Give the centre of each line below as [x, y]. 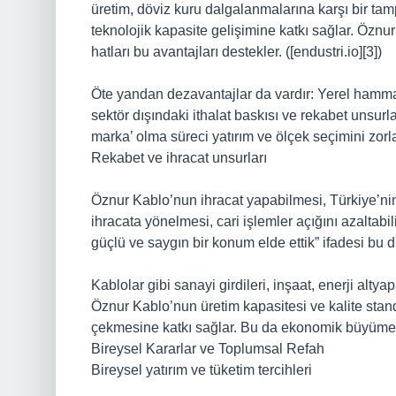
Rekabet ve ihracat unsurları [179, 158]
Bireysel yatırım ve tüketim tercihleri [202, 370]
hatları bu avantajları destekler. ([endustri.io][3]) [236, 52]
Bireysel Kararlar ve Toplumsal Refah [208, 349]
